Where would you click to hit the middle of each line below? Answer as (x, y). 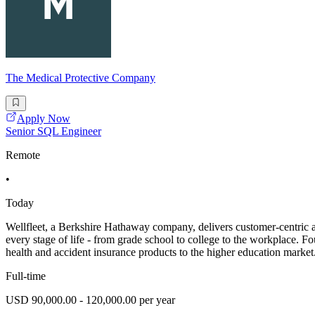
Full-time (26, 276)
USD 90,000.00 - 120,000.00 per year (90, 300)
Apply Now (44, 119)
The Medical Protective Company (81, 77)
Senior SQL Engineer (53, 131)
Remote (23, 155)
